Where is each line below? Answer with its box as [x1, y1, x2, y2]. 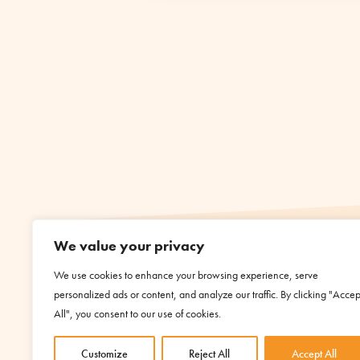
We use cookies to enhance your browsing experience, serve [54, 268, 318, 282]
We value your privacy [54, 236, 205, 255]
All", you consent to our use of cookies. [54, 306, 221, 321]
